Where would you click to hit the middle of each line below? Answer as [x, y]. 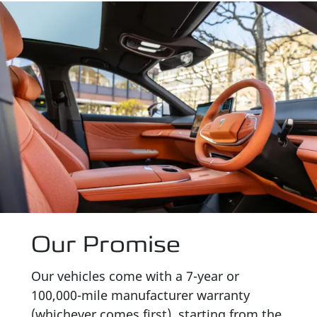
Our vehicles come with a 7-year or [135, 276]
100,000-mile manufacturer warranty [140, 295]
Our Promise [106, 244]
